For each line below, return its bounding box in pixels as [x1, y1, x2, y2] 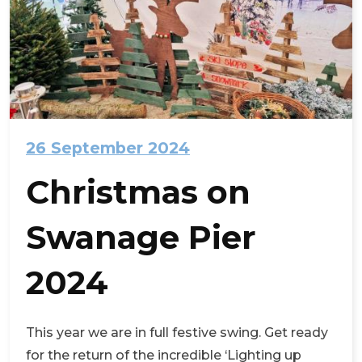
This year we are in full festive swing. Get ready [26, 324, 328, 340]
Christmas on [26, 171, 250, 212]
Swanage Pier [26, 217, 256, 257]
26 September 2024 [26, 137, 190, 158]
